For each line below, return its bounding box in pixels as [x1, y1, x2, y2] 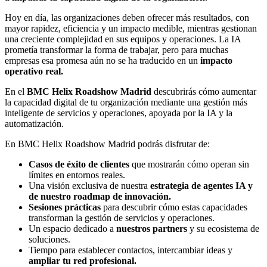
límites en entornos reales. [29, 170, 125, 181]
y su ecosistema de [187, 223, 259, 234]
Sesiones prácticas [29, 202, 101, 213]
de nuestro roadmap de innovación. [29, 191, 171, 202]
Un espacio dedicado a [29, 223, 116, 234]
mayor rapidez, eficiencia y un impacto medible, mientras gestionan [5, 23, 257, 34]
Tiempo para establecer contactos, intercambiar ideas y [29, 245, 232, 256]
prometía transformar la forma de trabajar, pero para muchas [5, 45, 228, 55]
